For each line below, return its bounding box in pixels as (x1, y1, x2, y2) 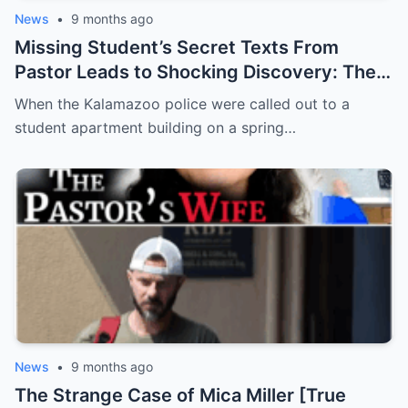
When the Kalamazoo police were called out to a (15, 94, 350, 113)
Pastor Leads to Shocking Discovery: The (15, 60, 376, 83)
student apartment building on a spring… (15, 117, 296, 137)
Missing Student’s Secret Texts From (15, 36, 339, 58)
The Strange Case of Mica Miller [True (15, 383, 346, 406)
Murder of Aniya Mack (15, 85, 208, 107)
